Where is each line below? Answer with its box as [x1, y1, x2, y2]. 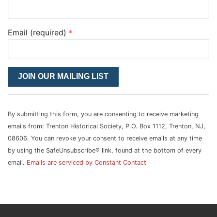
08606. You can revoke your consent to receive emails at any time [8, 135, 202, 142]
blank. [7, 152, 29, 162]
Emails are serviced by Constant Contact [27, 159, 146, 167]
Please [7, 103, 31, 113]
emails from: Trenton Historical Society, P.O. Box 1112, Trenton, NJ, [8, 123, 205, 130]
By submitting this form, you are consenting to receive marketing [8, 110, 199, 118]
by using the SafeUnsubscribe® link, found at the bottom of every [8, 147, 201, 155]
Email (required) [8, 28, 69, 38]
